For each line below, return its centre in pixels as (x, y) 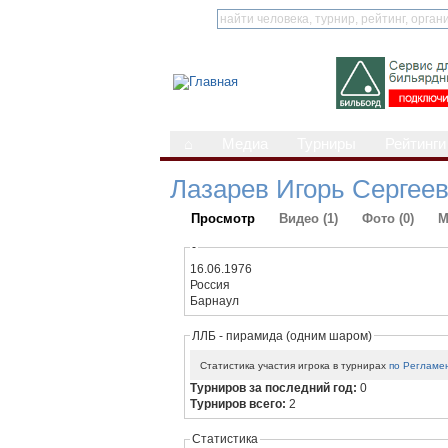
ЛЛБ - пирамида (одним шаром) (282, 335)
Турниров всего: (240, 404)
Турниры (326, 144)
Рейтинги (415, 144)
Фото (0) (388, 218)
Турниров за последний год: (275, 388)
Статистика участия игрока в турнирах (295, 365)
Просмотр (223, 218)
